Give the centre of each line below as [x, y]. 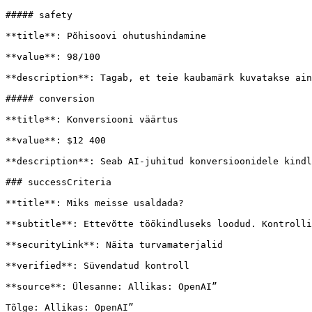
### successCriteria [58, 182]
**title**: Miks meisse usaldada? [95, 203]
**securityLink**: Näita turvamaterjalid [114, 245]
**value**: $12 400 [56, 140]
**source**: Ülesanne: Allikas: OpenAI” [111, 287]
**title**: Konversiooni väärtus [92, 119]
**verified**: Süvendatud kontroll [97, 266]
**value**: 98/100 [53, 57]
